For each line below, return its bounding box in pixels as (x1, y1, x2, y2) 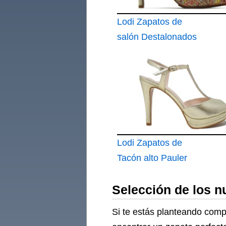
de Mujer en (117, 47, 165, 57)
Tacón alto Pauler (117, 153, 187, 163)
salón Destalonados (117, 32, 197, 42)
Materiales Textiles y (117, 62, 199, 72)
